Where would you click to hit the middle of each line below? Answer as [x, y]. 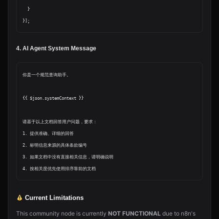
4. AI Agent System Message [56, 48]
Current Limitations [54, 198]
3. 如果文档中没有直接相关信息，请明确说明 [68, 157]
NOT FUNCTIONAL [134, 213]
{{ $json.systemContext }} [53, 98]
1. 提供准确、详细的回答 [48, 133]
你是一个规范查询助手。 [47, 75]
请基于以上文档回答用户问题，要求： [60, 122]
